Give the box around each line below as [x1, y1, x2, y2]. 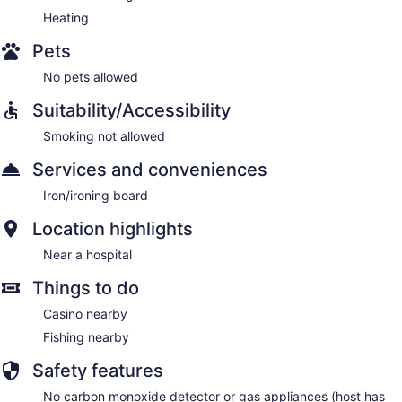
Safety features [32, 360, 163, 382]
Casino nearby [43, 306, 127, 322]
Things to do [32, 277, 139, 300]
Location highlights [32, 218, 193, 240]
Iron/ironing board [43, 188, 148, 204]
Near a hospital [43, 247, 132, 263]
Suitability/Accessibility [32, 100, 231, 122]
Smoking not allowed [43, 128, 165, 144]
